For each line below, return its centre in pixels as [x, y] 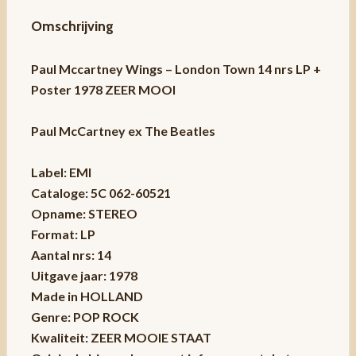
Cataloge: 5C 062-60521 [101, 193]
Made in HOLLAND [87, 296]
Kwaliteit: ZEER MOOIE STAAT [121, 338]
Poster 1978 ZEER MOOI [103, 90]
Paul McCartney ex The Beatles [123, 131]
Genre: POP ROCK [85, 317]
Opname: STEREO [84, 214]
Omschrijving [72, 27]
